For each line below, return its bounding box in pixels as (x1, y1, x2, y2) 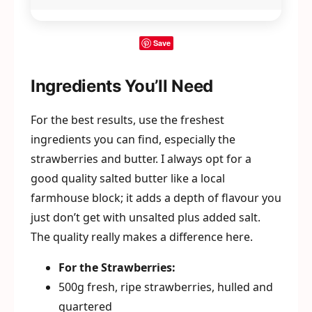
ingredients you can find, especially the (31, 132, 235, 148)
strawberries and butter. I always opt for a (31, 151, 251, 167)
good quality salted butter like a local (31, 171, 225, 187)
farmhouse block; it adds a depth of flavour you (31, 190, 281, 206)
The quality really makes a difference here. (31, 229, 253, 245)
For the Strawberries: (58, 260, 175, 276)
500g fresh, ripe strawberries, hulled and (58, 279, 273, 295)
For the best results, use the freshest (31, 112, 224, 128)
